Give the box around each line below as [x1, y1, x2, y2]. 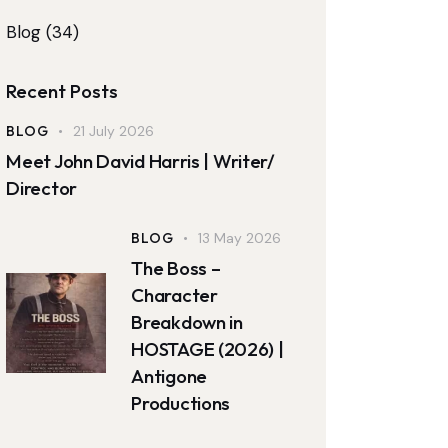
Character [131, 282, 218, 307]
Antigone [131, 363, 207, 388]
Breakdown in [131, 309, 243, 334]
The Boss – [131, 255, 221, 280]
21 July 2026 [73, 122, 155, 141]
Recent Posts [6, 78, 119, 103]
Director [6, 176, 77, 201]
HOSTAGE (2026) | [131, 336, 284, 361]
